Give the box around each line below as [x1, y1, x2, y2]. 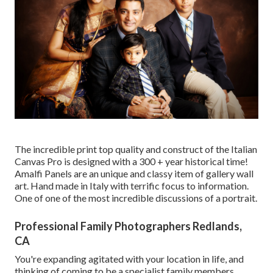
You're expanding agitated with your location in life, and [15, 252, 244, 264]
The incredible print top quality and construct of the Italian [15, 143, 257, 155]
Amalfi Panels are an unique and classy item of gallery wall [15, 167, 253, 179]
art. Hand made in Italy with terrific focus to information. [15, 179, 249, 191]
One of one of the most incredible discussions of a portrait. [15, 191, 257, 204]
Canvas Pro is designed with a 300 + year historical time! [15, 155, 248, 167]
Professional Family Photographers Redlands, [15, 219, 242, 233]
